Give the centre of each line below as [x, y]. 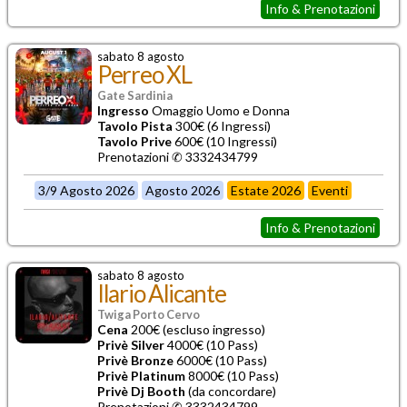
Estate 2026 [266, 190]
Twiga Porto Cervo [149, 314]
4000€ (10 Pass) [211, 344]
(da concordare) [231, 391]
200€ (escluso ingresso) [197, 329]
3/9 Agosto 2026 [87, 190]
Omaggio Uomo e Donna [219, 110]
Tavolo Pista [135, 125]
